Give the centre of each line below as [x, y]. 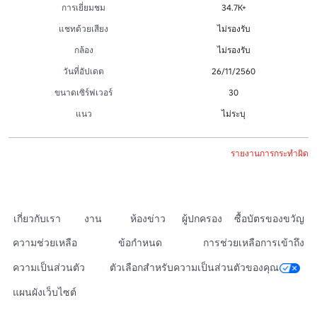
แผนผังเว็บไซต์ [45, 292]
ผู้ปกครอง [202, 218]
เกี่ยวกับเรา [38, 218]
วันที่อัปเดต [83, 71]
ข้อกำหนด [140, 242]
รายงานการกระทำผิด [270, 153]
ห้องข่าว [148, 218]
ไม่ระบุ [234, 113]
